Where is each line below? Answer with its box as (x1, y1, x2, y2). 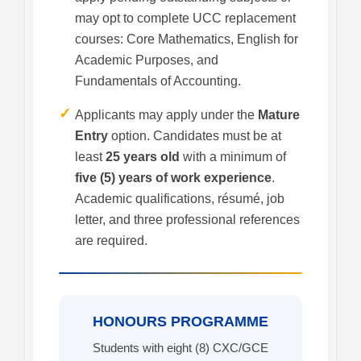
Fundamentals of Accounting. (75, 74, 241, 89)
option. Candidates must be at (108, 129, 281, 143)
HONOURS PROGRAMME (93, 313, 268, 330)
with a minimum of (180, 150, 286, 164)
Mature (258, 108, 300, 122)
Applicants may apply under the (75, 108, 258, 122)
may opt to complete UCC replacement (75, 11, 296, 26)
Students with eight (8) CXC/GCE (93, 341, 268, 355)
